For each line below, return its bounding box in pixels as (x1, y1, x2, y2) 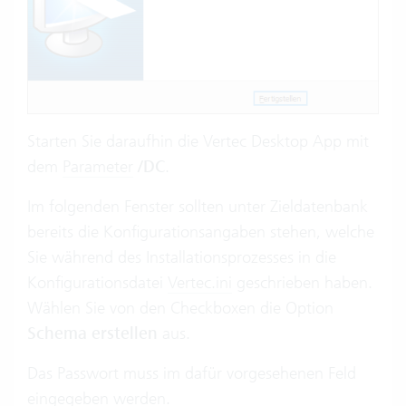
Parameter (63, 155, 133, 177)
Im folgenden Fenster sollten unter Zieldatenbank (27, 195, 368, 217)
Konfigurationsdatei (27, 271, 168, 293)
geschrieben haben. (232, 271, 372, 293)
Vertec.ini (168, 271, 232, 293)
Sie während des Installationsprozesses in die (27, 246, 336, 267)
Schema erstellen (27, 322, 158, 344)
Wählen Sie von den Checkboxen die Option (27, 296, 333, 318)
